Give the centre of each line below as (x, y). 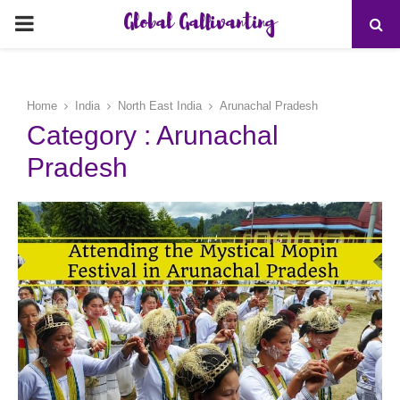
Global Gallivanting (200, 24)
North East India (160, 106)
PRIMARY (62, 23)
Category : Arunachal (153, 135)
